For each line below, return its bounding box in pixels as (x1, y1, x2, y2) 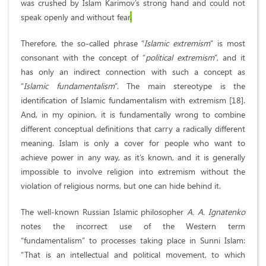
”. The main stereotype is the (114, 80, 245, 92)
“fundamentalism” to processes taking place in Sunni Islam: (21, 235, 245, 246)
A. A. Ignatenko (187, 206, 246, 218)
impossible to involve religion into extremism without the (21, 166, 245, 178)
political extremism (145, 52, 214, 64)
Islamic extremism (144, 37, 211, 49)
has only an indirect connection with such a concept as (21, 66, 245, 78)
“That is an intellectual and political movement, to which (21, 249, 245, 261)
